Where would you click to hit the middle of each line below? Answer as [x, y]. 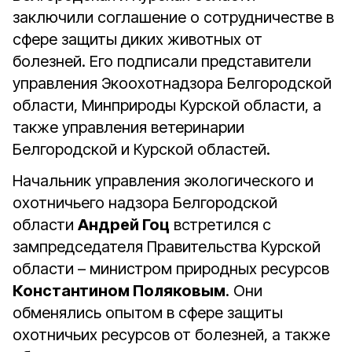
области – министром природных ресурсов [171, 269]
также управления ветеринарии [128, 127]
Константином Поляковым [119, 291]
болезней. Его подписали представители [162, 61]
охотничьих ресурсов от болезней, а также [171, 335]
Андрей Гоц [124, 225]
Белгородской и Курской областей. [141, 149]
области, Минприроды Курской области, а [167, 105]
